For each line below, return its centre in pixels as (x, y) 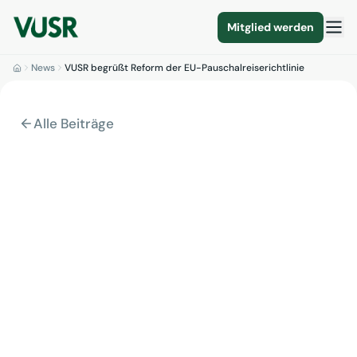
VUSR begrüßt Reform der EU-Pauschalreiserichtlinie (184, 68)
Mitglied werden (271, 27)
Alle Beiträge (74, 124)
